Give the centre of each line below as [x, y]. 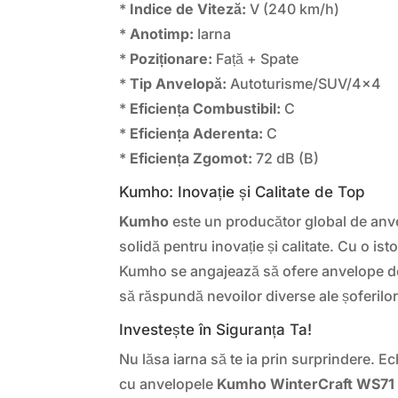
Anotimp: [162, 34]
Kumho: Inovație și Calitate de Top [243, 192]
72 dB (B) [286, 159]
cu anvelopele [168, 384]
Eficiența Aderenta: [197, 134]
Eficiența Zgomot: [191, 159]
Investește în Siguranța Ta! [216, 330]
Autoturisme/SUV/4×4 [304, 84]
